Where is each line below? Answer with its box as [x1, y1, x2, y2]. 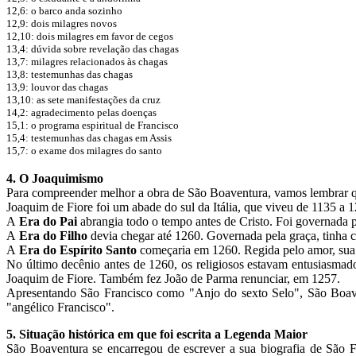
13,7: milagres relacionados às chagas [6, 56, 170, 68]
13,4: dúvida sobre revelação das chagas [6, 43, 181, 55]
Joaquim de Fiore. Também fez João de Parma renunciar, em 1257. [6, 272, 343, 285]
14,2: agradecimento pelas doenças [6, 106, 159, 118]
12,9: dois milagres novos [6, 17, 119, 29]
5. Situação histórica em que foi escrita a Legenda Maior [6, 327, 311, 341]
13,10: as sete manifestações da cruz [6, 94, 163, 106]
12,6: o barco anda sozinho [6, 5, 125, 17]
